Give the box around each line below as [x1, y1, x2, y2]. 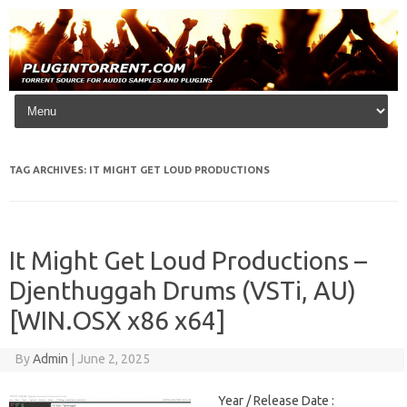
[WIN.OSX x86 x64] [9, 306, 225, 335]
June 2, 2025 [76, 352, 150, 367]
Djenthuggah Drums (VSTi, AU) [9, 276, 356, 305]
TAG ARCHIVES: [9, 164, 89, 176]
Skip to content [15, 90, 101, 105]
